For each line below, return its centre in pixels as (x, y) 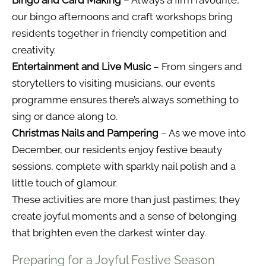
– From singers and (197, 67)
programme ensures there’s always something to (125, 100)
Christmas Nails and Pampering (85, 133)
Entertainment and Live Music (81, 67)
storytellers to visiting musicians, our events (113, 83)
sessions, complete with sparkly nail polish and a (124, 167)
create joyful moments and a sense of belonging (124, 216)
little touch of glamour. (64, 183)
